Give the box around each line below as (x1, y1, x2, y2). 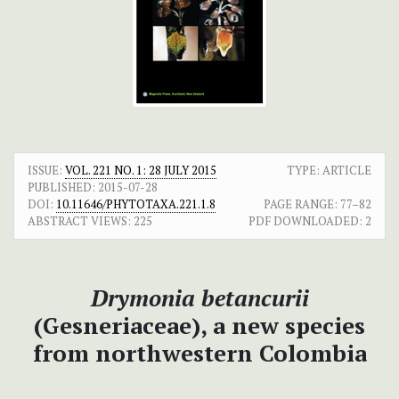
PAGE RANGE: (264, 196, 338, 213)
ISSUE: (28, 162, 65, 179)
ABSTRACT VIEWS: (28, 213, 131, 230)
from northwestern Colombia (32, 338, 367, 369)
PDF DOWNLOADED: (248, 213, 362, 230)
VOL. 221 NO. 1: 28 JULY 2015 (65, 162, 216, 179)
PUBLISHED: (28, 179, 95, 196)
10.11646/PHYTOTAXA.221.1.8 (56, 196, 216, 213)
